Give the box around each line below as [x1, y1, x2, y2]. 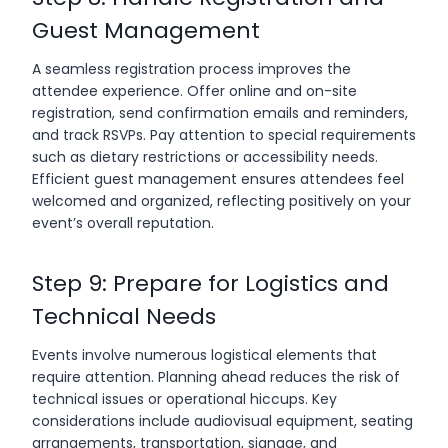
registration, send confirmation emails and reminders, [32, 102, 408, 123]
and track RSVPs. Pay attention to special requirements [32, 124, 416, 145]
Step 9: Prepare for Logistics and [32, 267, 389, 299]
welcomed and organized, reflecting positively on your [32, 190, 411, 211]
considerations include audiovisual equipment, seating [32, 410, 413, 431]
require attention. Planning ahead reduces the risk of [32, 366, 400, 387]
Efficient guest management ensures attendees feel [32, 168, 404, 189]
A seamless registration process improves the [32, 58, 351, 79]
